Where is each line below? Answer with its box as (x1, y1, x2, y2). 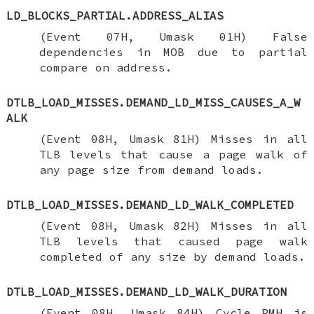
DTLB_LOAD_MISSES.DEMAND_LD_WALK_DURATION (6, 284, 287, 299)
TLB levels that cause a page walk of (39, 146, 308, 161)
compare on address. (39, 60, 172, 74)
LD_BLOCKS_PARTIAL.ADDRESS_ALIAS (6, 8, 224, 22)
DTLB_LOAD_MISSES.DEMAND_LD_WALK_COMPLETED (6, 197, 294, 212)
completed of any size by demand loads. (39, 249, 306, 264)
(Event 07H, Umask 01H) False (39, 29, 308, 43)
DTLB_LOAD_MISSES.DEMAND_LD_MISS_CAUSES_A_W (6, 95, 301, 109)
